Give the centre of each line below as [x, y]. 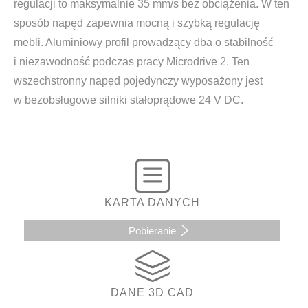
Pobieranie [152, 231]
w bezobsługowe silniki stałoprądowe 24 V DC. [129, 100]
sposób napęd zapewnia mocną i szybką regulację [137, 23]
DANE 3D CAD [152, 293]
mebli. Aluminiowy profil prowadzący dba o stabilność [144, 43]
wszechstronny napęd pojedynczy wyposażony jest [138, 81]
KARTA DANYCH [152, 203]
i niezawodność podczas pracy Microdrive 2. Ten [132, 62]
